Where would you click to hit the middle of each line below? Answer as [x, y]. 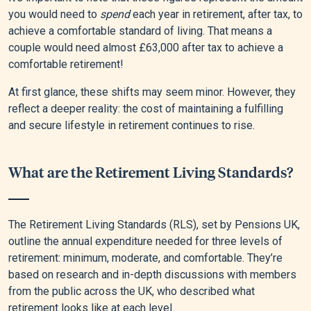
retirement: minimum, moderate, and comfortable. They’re [145, 258]
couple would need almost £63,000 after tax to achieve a [146, 48]
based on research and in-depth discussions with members [152, 275]
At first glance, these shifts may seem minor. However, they [152, 92]
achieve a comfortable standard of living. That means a [140, 31]
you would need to [54, 15]
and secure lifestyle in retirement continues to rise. [132, 126]
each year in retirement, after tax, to [216, 15]
